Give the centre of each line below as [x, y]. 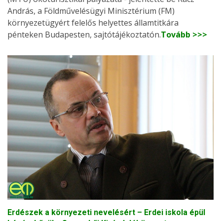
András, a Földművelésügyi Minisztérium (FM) [91, 11]
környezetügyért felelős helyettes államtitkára [93, 22]
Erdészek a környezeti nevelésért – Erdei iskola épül [106, 212]
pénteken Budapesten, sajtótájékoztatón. [84, 34]
